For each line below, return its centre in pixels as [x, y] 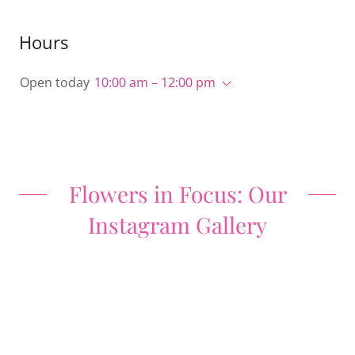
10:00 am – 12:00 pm [155, 83]
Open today [55, 83]
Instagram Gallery [177, 225]
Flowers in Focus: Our [177, 194]
